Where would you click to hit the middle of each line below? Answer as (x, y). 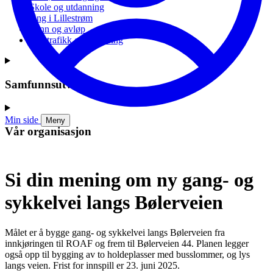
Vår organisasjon (48, 131)
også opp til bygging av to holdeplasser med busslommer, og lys (127, 254)
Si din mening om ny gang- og (129, 180)
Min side (22, 120)
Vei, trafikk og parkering (76, 40)
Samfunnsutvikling (53, 84)
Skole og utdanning (67, 7)
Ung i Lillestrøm (61, 18)
